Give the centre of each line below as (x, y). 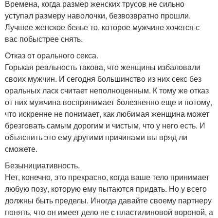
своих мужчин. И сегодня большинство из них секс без (103, 79)
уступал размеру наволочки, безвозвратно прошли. (98, 16)
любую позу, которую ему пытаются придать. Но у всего (106, 189)
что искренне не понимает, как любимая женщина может (107, 114)
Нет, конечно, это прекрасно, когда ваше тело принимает (107, 177)
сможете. (21, 149)
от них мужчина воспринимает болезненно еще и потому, (109, 102)
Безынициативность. (42, 165)
